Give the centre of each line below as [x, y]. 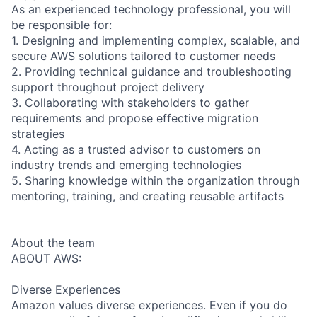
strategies [38, 133]
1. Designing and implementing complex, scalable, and [156, 40]
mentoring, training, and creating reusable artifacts [148, 196]
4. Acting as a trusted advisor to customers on [136, 149]
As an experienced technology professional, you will [151, 9]
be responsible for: [62, 24]
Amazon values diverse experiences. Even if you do [149, 305]
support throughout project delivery [108, 87]
